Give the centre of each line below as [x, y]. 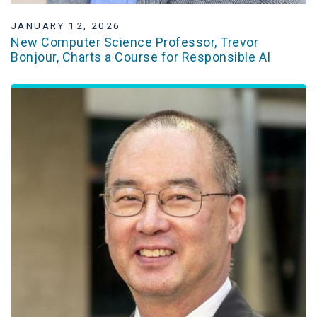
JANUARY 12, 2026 [66, 25]
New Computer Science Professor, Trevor [134, 42]
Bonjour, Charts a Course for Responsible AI [141, 57]
